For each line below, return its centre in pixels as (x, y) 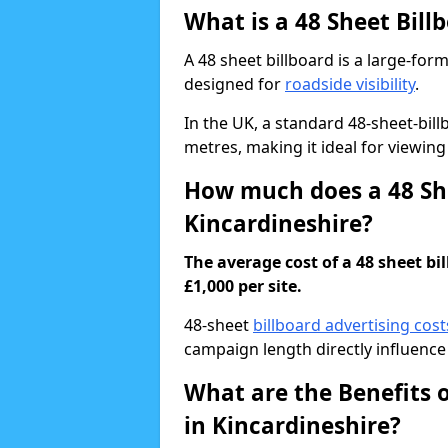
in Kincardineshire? (292, 425)
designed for (234, 84)
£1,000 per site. (243, 286)
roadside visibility (350, 84)
